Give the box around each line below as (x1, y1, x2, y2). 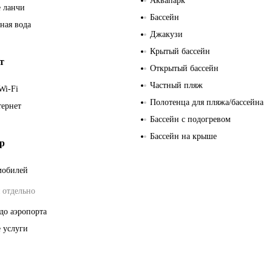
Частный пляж (150, 80, 203, 90)
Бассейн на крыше (150, 131, 217, 141)
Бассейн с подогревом (150, 114, 231, 124)
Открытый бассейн (150, 63, 219, 73)
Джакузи (150, 29, 183, 39)
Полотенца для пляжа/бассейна (150, 97, 263, 107)
